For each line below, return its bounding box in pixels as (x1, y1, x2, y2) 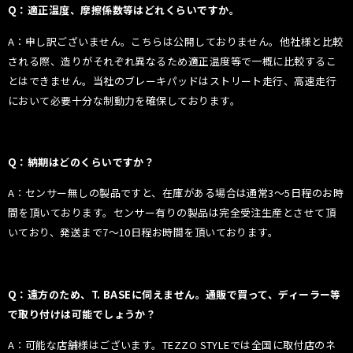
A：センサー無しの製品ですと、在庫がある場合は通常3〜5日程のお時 (8, 185, 344, 201)
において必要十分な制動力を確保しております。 (8, 92, 241, 108)
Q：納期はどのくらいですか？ (8, 154, 155, 170)
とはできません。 (8, 72, 93, 88)
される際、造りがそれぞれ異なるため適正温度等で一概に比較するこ (8, 53, 337, 69)
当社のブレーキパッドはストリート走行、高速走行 (92, 72, 337, 88)
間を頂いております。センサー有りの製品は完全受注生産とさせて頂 (8, 205, 336, 221)
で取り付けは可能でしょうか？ (8, 307, 157, 322)
